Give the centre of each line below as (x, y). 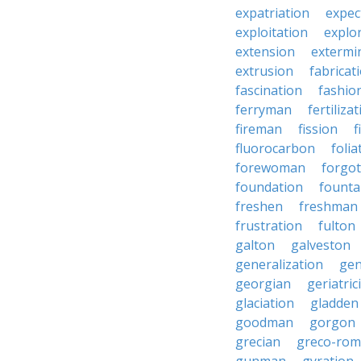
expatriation (272, 13)
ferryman (263, 110)
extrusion (264, 71)
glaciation (265, 303)
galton (255, 245)
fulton (337, 226)
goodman (264, 322)
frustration (269, 226)
